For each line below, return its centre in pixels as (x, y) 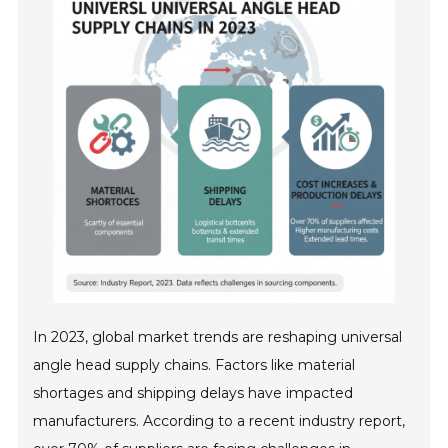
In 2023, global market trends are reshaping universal (218, 337)
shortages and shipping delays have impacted (193, 393)
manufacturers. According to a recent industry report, (219, 421)
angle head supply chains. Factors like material (194, 365)
